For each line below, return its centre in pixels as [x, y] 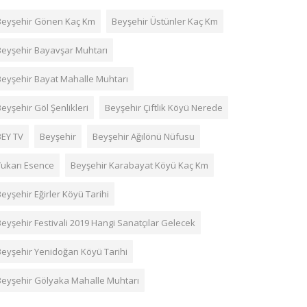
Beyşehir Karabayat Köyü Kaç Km [139, 165]
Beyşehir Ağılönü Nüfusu [144, 136]
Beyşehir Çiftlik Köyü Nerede [164, 108]
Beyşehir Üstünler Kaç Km [165, 21]
